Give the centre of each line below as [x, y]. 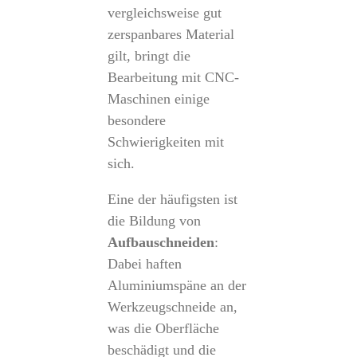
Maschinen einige [158, 99]
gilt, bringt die [149, 56]
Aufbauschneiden [161, 242]
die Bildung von [154, 221]
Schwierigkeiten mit [165, 142]
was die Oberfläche [163, 328]
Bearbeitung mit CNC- [173, 77]
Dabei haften [144, 264]
